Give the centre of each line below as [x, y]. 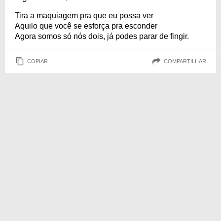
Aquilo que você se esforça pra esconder [86, 26]
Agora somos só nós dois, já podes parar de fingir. [102, 36]
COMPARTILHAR [185, 61]
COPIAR [37, 61]
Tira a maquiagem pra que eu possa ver [84, 16]
